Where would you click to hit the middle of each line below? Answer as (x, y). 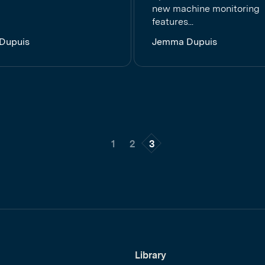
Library (151, 255)
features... (173, 22)
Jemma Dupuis (185, 42)
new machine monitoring (206, 9)
